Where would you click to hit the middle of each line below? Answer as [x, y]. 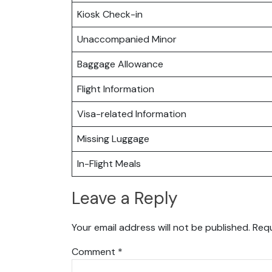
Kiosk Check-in [110, 14]
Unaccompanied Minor [127, 39]
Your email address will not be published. [161, 227]
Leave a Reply [125, 199]
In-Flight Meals [109, 163]
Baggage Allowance [120, 64]
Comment [95, 251]
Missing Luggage [113, 138]
